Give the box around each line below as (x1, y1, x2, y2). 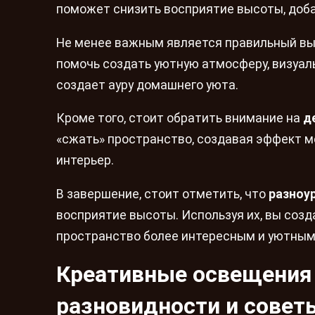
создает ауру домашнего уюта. (56, 77, 238, 92)
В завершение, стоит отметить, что (56, 186, 269, 201)
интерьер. (56, 153, 114, 168)
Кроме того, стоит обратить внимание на (56, 111, 303, 126)
